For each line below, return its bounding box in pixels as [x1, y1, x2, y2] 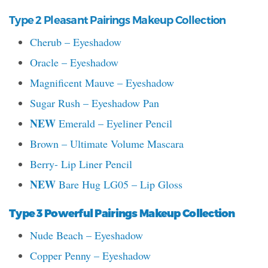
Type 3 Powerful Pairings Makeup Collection [9, 206, 235, 220]
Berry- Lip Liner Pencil [30, 157, 132, 172]
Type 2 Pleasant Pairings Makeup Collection [9, 14, 226, 28]
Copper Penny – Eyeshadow [30, 248, 151, 263]
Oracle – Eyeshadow [30, 55, 118, 70]
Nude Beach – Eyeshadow [30, 228, 143, 243]
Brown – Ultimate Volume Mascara [30, 136, 184, 151]
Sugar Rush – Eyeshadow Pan [30, 96, 159, 111]
